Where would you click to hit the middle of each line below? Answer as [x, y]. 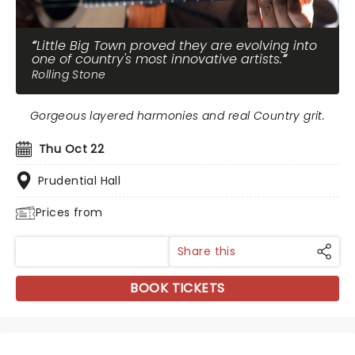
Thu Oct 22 [72, 149]
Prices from [69, 212]
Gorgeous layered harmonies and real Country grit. [177, 116]
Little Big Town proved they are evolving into [177, 46]
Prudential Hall [80, 181]
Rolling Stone [69, 74]
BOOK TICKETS [177, 288]
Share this [207, 251]
